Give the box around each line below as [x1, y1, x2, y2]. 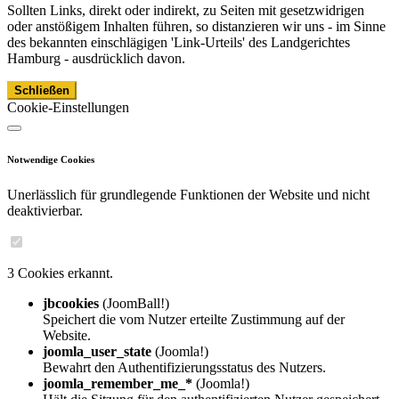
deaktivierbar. [7, 203, 83, 219]
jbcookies [43, 296, 99, 312]
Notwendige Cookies [7, 154, 94, 166]
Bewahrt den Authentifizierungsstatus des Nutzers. [43, 360, 326, 376]
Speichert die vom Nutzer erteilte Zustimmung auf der [43, 312, 345, 328]
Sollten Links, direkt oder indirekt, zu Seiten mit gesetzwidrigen [7, 3, 364, 19]
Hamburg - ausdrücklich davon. [7, 51, 185, 67]
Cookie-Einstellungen [7, 100, 129, 116]
